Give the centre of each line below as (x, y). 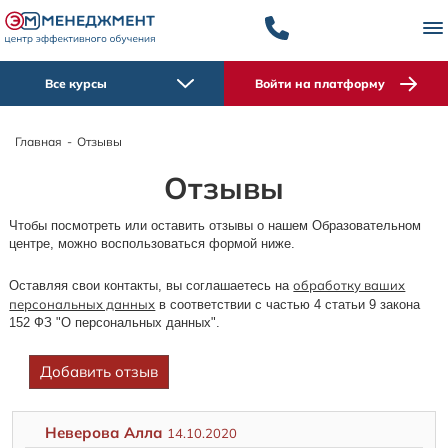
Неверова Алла (106, 433)
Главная (38, 142)
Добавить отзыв (99, 372)
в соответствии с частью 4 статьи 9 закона (288, 305)
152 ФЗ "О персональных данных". (115, 323)
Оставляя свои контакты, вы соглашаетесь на (151, 286)
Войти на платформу (320, 84)
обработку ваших (349, 285)
